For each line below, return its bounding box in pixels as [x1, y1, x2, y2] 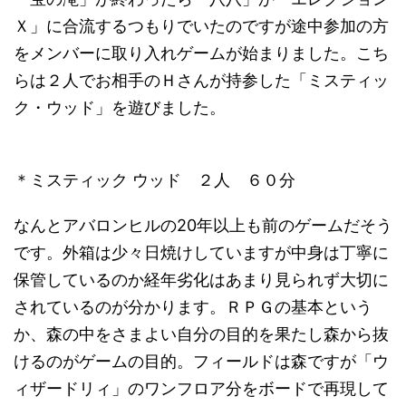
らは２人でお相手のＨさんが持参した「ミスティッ [14, 71, 389, 90]
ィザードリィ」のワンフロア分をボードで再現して [14, 379, 389, 398]
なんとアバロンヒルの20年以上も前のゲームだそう [14, 216, 392, 235]
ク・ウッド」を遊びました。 [14, 98, 226, 117]
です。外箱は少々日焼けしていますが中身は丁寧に [14, 243, 389, 262]
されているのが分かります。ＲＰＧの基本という [14, 297, 372, 316]
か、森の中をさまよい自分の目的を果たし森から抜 [14, 324, 389, 343]
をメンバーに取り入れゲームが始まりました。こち [14, 43, 389, 63]
